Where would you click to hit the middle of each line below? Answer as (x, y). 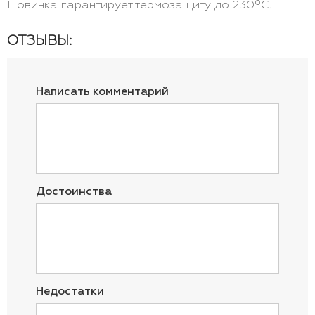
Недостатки (70, 292)
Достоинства (74, 192)
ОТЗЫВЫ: (39, 41)
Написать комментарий (102, 92)
